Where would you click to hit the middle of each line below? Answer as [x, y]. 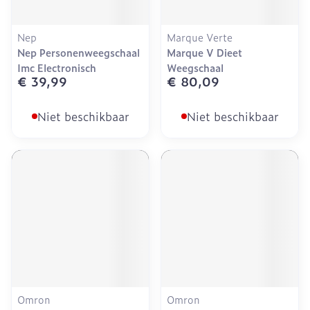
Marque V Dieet [204, 52]
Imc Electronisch [57, 67]
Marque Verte [200, 37]
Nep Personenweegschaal [79, 52]
